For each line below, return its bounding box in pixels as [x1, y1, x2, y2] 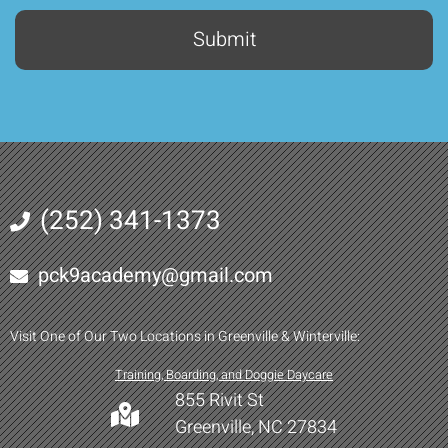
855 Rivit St [174, 387, 264, 415]
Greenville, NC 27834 [174, 414, 337, 442]
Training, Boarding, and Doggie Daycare [115, 366, 333, 385]
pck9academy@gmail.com [37, 261, 273, 291]
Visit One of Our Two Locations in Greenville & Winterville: [10, 326, 360, 348]
